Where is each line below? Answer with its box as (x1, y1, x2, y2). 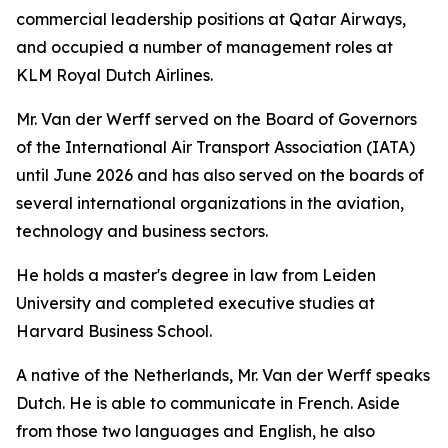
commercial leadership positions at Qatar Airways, (16, 9, 406, 29)
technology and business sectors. (16, 221, 268, 241)
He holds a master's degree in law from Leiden (16, 265, 376, 285)
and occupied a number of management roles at (16, 37, 393, 57)
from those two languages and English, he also (16, 421, 375, 441)
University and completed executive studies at (16, 293, 375, 313)
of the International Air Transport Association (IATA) (16, 137, 415, 157)
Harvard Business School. (16, 321, 212, 341)
